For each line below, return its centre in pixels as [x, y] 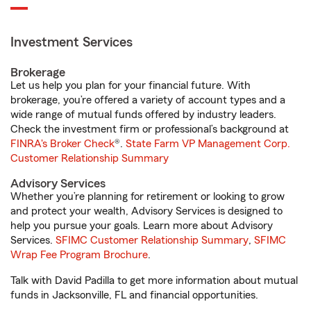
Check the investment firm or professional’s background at [150, 129]
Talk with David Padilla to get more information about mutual [154, 280]
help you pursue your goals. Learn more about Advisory [142, 226]
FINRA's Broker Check [62, 144]
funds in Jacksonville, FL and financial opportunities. [134, 295]
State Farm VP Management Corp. [208, 144]
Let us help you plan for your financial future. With [131, 85]
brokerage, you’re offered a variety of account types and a [148, 100]
